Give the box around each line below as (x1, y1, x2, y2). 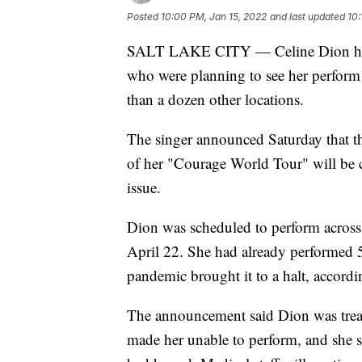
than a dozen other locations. (127, 88, 304, 109)
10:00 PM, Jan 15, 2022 (161, 10, 267, 23)
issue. (127, 176, 161, 197)
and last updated (270, 10, 345, 23)
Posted (127, 10, 161, 23)
